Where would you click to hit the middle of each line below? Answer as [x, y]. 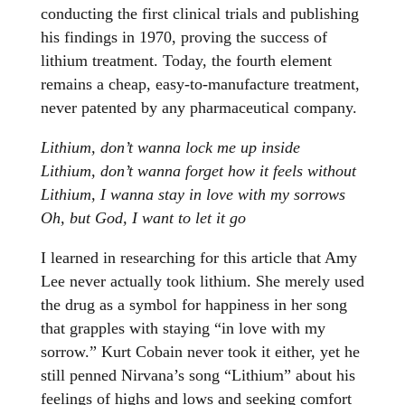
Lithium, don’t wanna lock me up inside [170, 148]
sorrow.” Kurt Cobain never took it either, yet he [200, 352]
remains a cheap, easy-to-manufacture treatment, [200, 85]
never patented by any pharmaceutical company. [198, 108]
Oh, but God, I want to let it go [145, 218]
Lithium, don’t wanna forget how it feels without [198, 171]
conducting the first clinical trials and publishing [199, 14]
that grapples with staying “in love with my [183, 329]
